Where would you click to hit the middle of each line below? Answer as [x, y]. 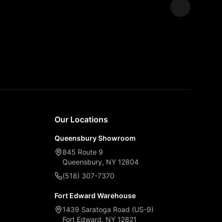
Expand [188, 27]
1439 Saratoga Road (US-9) [108, 209]
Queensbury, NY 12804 [101, 162]
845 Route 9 [83, 152]
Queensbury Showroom [95, 138]
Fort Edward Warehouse [95, 195]
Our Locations [81, 119]
